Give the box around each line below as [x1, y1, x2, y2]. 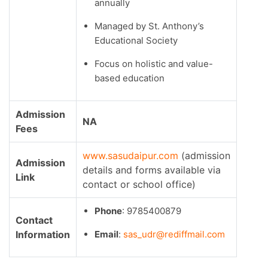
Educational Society [95, 35, 178, 47]
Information [16, 229, 70, 241]
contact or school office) [83, 178, 196, 191]
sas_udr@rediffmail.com [121, 229, 225, 240]
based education [95, 72, 165, 84]
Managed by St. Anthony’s [95, 20, 204, 32]
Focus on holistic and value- [95, 58, 213, 70]
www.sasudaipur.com [83, 150, 178, 162]
